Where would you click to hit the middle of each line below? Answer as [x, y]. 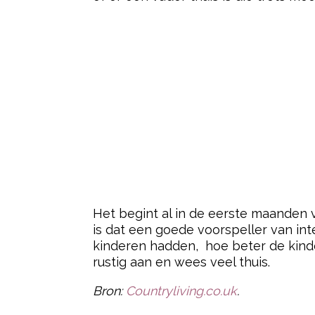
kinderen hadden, [146, 246]
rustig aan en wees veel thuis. [181, 262]
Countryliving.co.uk [181, 291]
